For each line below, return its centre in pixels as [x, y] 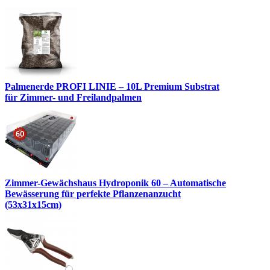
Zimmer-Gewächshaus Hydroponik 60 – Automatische [115, 183]
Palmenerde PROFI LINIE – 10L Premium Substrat [112, 87]
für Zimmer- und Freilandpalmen [73, 98]
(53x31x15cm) [33, 205]
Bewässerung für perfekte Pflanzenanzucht [93, 194]
